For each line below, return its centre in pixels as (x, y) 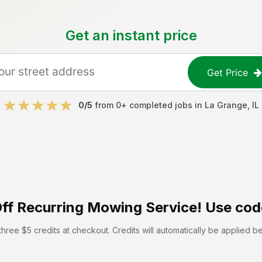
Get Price (228, 72)
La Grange (226, 105)
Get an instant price (131, 35)
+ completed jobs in (163, 105)
